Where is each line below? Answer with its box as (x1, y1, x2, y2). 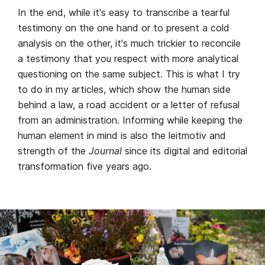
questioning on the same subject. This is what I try (18, 67, 240, 80)
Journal (89, 144, 122, 157)
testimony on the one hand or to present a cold (18, 21, 230, 34)
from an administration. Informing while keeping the (18, 114, 243, 126)
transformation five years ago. (18, 160, 151, 172)
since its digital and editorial (122, 144, 247, 157)
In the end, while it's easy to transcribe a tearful (18, 6, 230, 18)
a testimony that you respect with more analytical (18, 52, 238, 64)
